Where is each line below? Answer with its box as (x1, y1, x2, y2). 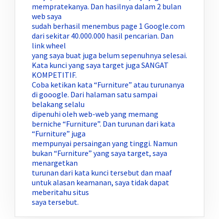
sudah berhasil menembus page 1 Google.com (32, 21, 185, 31)
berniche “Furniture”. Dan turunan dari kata (32, 119, 175, 129)
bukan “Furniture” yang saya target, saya (32, 148, 167, 158)
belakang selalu (32, 99, 85, 109)
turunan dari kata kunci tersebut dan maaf (32, 168, 172, 178)
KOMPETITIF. (32, 70, 77, 80)
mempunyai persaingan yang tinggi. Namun (32, 138, 177, 149)
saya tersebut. (32, 197, 79, 207)
